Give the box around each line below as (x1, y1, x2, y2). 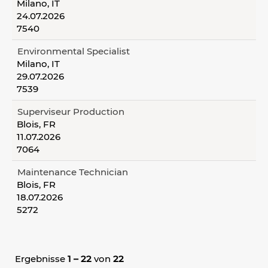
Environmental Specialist (17, 45, 130, 57)
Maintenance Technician (17, 166, 128, 178)
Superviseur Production (17, 106, 124, 117)
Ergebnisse (15, 253, 68, 264)
